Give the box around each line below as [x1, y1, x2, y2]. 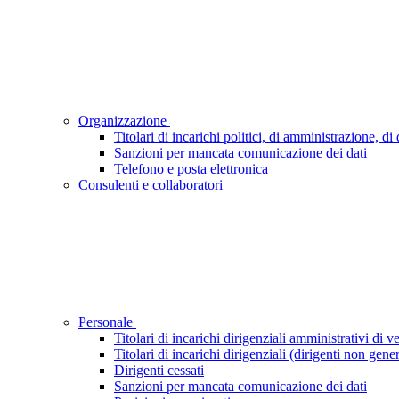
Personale [78, 313, 136, 330]
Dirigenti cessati [114, 362, 204, 378]
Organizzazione [78, 112, 170, 128]
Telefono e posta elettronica [114, 160, 268, 176]
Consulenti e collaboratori [78, 176, 223, 192]
